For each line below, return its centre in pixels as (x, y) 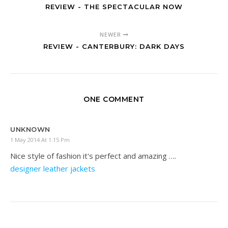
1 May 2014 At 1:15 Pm (40, 140)
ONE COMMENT (114, 99)
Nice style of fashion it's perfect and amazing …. (93, 156)
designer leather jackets (53, 169)
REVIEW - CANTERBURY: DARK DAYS (114, 47)
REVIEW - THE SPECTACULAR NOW (114, 7)
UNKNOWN (30, 130)
